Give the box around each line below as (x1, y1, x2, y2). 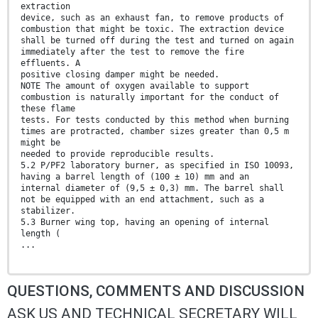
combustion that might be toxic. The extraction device (21, 24, 284, 34)
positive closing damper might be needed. (21, 70, 219, 79)
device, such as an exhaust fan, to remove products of (21, 13, 284, 23)
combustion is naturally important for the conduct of (21, 92, 279, 102)
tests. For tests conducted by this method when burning (21, 115, 289, 125)
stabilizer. (21, 206, 75, 216)
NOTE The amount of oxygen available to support (21, 81, 249, 91)
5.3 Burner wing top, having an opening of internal (21, 217, 269, 227)
